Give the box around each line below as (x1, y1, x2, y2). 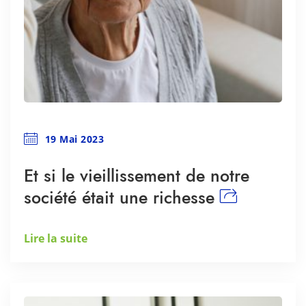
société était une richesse (24, 185, 214, 210)
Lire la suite (24, 231, 87, 246)
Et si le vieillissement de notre (24, 163, 249, 188)
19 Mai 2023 (44, 133, 104, 145)
